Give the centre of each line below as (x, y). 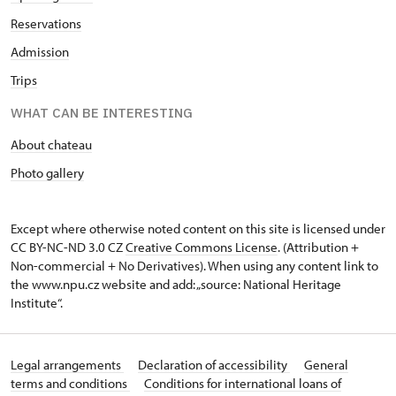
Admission (40, 52)
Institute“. (37, 303)
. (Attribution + (318, 247)
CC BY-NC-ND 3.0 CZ (68, 247)
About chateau (51, 145)
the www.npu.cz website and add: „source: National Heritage (176, 285)
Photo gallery (47, 173)
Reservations (46, 24)
